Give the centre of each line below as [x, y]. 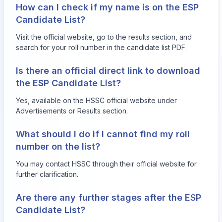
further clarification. [47, 174]
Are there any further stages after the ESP [109, 197]
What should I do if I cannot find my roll [103, 134]
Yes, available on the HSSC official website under [96, 100]
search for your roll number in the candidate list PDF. [101, 47]
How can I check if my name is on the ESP [107, 7]
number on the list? [58, 146]
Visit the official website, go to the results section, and [104, 37]
